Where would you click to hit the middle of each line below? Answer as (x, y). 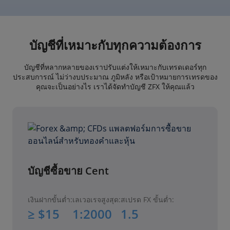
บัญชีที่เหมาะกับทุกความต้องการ (115, 45)
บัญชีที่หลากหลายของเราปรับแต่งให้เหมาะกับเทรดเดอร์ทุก (115, 67)
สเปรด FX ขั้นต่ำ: (147, 200)
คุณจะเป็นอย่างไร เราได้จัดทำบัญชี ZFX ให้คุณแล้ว (115, 87)
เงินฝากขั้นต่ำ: (50, 200)
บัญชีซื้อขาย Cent (68, 171)
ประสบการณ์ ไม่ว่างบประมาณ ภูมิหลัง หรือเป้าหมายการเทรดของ (115, 77)
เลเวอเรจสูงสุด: (97, 200)
